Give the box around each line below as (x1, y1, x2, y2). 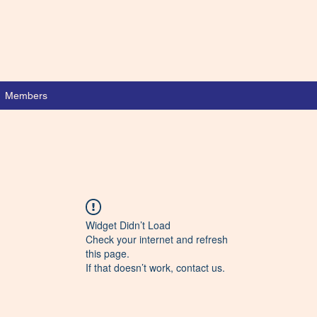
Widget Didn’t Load (86, 218, 171, 232)
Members (5, 90, 47, 101)
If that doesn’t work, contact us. (86, 260, 225, 275)
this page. (86, 246, 129, 260)
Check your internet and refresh (86, 232, 228, 246)
